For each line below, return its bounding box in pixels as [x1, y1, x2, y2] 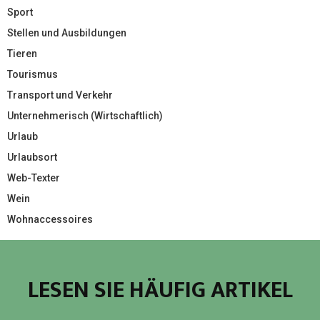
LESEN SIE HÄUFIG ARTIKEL [27, 271, 293, 309]
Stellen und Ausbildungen [7, 26, 126, 39]
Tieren [7, 47, 37, 59]
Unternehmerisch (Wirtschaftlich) [7, 109, 163, 121]
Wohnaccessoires [7, 213, 93, 225]
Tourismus [7, 68, 58, 80]
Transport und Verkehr [7, 89, 113, 101]
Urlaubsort [7, 151, 57, 163]
